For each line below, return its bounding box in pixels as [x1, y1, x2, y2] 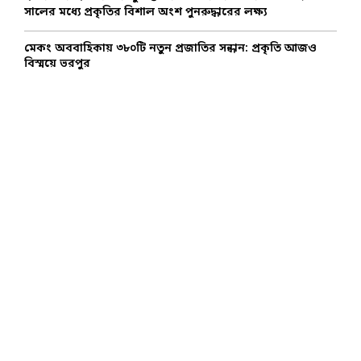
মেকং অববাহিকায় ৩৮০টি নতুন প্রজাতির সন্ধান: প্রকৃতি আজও [24, 40, 317, 56]
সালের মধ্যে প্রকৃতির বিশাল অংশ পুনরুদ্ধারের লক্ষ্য [24, 4, 267, 20]
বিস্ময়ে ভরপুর [24, 56, 90, 72]
